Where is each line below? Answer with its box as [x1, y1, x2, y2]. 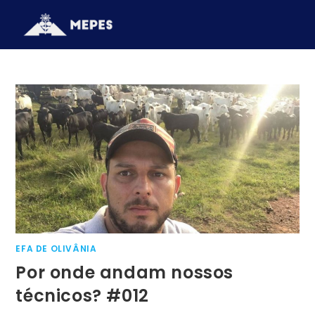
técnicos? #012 [15, 283, 149, 307]
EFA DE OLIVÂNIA [15, 242, 97, 255]
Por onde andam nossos [15, 260, 234, 284]
